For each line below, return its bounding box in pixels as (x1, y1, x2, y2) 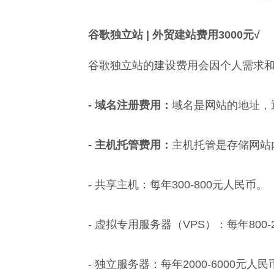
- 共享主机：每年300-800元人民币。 (88, 179, 267, 191)
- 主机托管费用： (88, 139, 172, 151)
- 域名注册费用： (88, 99, 172, 111)
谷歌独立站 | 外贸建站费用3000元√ (88, 29, 260, 41)
